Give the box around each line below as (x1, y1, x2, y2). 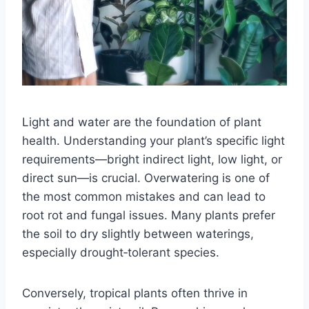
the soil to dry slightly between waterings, (22, 226, 254, 241)
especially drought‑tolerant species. (22, 245, 219, 259)
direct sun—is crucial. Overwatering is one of (22, 170, 270, 185)
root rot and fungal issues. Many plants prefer (22, 208, 275, 222)
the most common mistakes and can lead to (22, 189, 266, 203)
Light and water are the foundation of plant (22, 114, 261, 129)
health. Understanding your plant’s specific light (22, 133, 285, 148)
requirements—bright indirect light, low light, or (22, 152, 282, 166)
